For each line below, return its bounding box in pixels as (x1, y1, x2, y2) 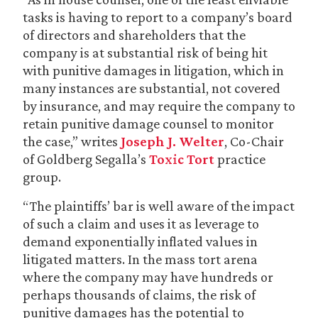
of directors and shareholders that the (23, 27, 246, 43)
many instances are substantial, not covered (23, 80, 280, 96)
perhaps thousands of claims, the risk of (23, 287, 256, 302)
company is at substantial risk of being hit (23, 45, 268, 60)
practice (214, 151, 265, 167)
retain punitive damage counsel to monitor (23, 116, 274, 131)
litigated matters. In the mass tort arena (23, 251, 258, 267)
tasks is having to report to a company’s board (23, 9, 292, 25)
